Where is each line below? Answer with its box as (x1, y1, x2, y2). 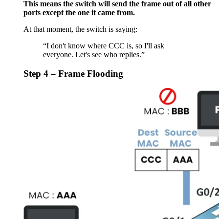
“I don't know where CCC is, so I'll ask (43, 41, 164, 50)
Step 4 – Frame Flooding (23, 68, 123, 79)
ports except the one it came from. (23, 8, 135, 17)
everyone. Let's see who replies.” (43, 50, 145, 59)
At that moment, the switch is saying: (23, 24, 137, 33)
